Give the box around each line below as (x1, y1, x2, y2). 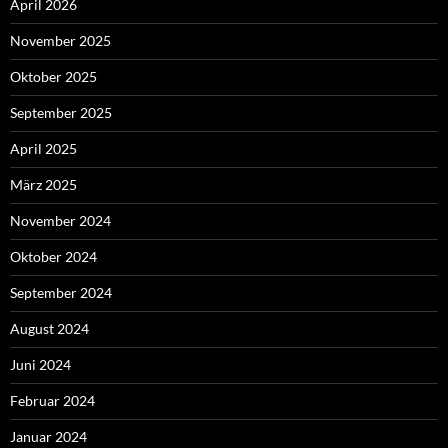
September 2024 (10, 284, 112, 302)
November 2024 (10, 212, 111, 230)
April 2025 (10, 140, 77, 158)
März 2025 (10, 176, 77, 194)
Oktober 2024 (10, 248, 97, 266)
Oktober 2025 (10, 68, 97, 86)
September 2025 (10, 104, 112, 122)
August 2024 (10, 320, 89, 338)
